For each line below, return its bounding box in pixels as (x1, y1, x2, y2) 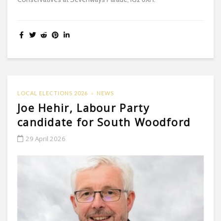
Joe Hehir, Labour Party (17, 100, 149, 115)
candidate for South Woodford (17, 114, 191, 129)
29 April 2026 (26, 134, 66, 143)
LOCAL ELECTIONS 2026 (17, 89, 88, 96)
